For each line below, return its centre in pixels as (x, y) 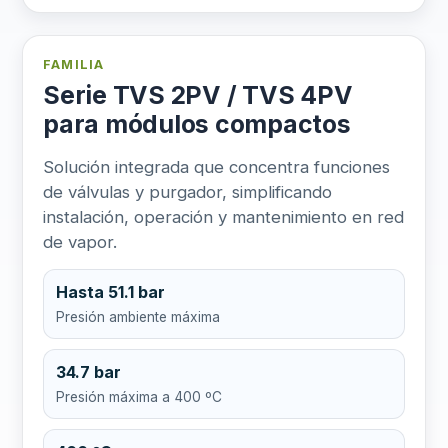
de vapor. (80, 241)
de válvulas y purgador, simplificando (187, 191)
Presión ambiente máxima (138, 316)
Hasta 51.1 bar (110, 291)
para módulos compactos (197, 123)
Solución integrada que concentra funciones (216, 166)
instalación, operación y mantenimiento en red (223, 216)
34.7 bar (88, 371)
